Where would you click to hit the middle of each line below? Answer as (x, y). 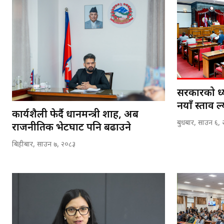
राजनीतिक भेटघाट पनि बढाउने (71, 128)
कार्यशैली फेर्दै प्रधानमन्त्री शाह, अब (75, 115)
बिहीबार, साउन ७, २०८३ (44, 145)
